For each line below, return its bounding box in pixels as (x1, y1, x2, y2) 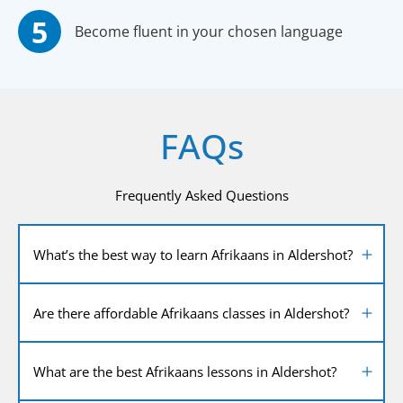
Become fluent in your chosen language (75, 22, 343, 42)
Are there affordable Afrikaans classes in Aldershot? (33, 303, 349, 322)
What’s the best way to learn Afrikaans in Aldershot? (33, 245, 353, 264)
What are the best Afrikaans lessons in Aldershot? (33, 362, 336, 381)
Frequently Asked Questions (114, 186, 289, 205)
